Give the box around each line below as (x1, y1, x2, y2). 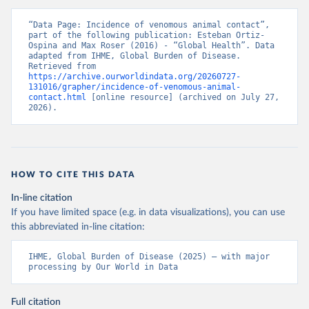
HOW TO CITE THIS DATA (11, 170, 136, 179)
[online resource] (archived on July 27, (86, 92, 279, 102)
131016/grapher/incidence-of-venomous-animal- (28, 82, 241, 92)
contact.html (28, 92, 86, 102)
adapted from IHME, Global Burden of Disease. (28, 51, 241, 61)
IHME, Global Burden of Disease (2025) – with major (28, 252, 270, 261)
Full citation (11, 297, 61, 307)
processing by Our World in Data (28, 262, 178, 272)
